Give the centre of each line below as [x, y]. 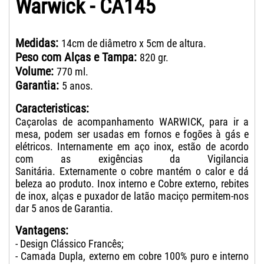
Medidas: [38, 43]
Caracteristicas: [52, 109]
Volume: [36, 72]
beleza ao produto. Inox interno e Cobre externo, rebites [132, 184]
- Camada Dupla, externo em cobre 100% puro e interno [132, 256]
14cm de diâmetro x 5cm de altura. [134, 44]
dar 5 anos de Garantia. [64, 209]
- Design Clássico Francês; [70, 244]
